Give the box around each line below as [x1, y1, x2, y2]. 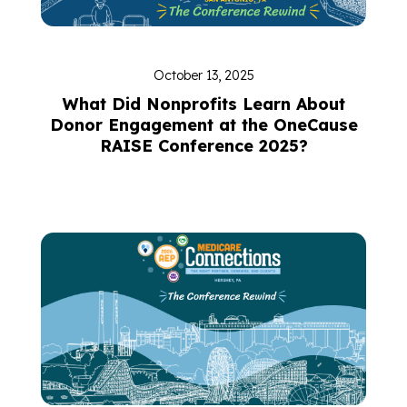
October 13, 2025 [153, 67, 254, 84]
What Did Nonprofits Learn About [62, 94, 345, 114]
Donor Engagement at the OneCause [49, 114, 358, 135]
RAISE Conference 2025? [99, 135, 308, 156]
